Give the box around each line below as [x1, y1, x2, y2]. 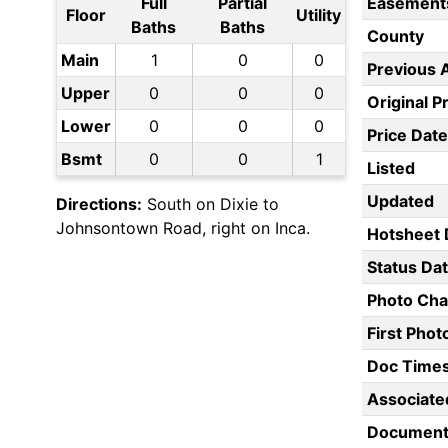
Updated [366, 191, 434, 212]
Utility [296, 5, 341, 26]
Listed [366, 158, 415, 179]
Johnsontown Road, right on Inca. [56, 218, 310, 239]
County [366, 26, 424, 47]
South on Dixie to [142, 194, 279, 215]
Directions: [56, 194, 142, 215]
